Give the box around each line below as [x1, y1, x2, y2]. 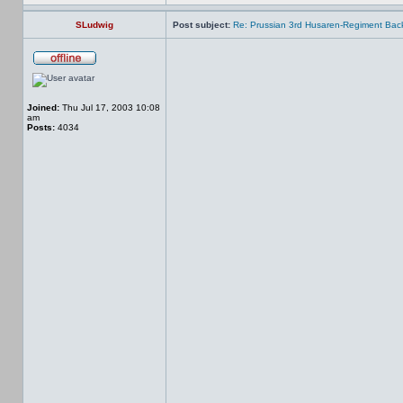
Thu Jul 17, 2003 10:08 [59, 103, 160, 112]
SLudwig [76, 20, 113, 30]
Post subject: [173, 20, 230, 30]
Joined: [27, 103, 59, 112]
